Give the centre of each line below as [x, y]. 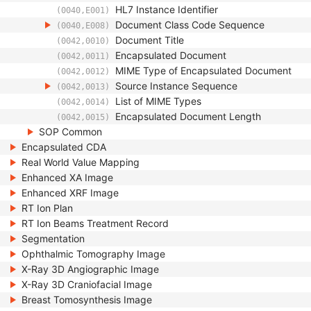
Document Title [150, 40]
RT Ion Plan [47, 208]
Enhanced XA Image [67, 177]
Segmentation [53, 238]
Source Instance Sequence [176, 86]
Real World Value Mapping [81, 162]
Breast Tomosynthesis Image [87, 300]
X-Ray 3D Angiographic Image [90, 269]
